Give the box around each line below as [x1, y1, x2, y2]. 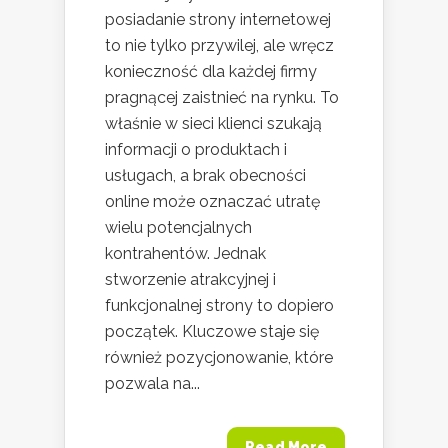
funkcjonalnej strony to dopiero [105, 295, 334, 315]
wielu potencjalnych [105, 217, 252, 237]
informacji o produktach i [105, 139, 287, 159]
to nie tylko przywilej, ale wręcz [105, 35, 334, 55]
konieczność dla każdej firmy [105, 61, 317, 81]
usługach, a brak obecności [105, 165, 306, 185]
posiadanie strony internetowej [105, 9, 331, 29]
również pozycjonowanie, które [105, 347, 333, 367]
